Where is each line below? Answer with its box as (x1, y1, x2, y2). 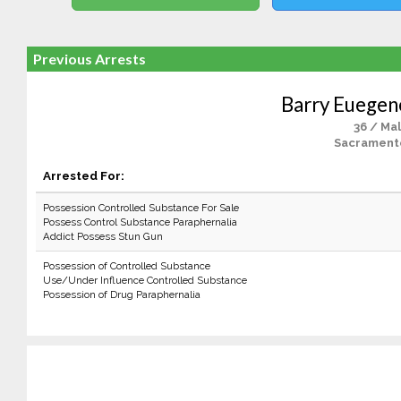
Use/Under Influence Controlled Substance (42, 274, 247, 286)
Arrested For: (42, 168, 124, 183)
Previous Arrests (32, 50, 146, 67)
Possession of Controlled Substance (42, 260, 210, 272)
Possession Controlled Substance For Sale (42, 201, 239, 214)
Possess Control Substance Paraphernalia (42, 216, 237, 228)
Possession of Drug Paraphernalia (42, 288, 200, 301)
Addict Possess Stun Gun (42, 230, 163, 243)
